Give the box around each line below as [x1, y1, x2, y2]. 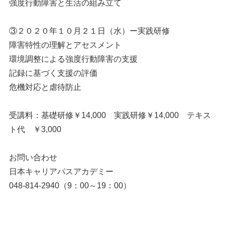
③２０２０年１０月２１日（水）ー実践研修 [9, 27, 170, 35]
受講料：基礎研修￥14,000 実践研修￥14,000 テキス [9, 111, 211, 120]
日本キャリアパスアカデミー [9, 167, 114, 176]
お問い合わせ [9, 153, 57, 162]
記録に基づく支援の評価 [9, 69, 97, 77]
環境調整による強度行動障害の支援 [9, 55, 138, 63]
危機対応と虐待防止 [9, 83, 81, 91]
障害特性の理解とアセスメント [9, 41, 122, 49]
